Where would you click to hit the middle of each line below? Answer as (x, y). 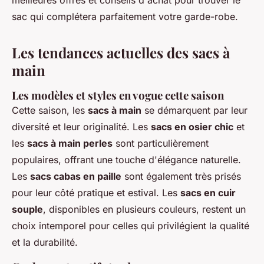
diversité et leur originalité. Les (81, 127)
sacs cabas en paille (76, 176)
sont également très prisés (181, 176)
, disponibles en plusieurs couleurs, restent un (144, 209)
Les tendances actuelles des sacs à (121, 53)
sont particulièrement (161, 143)
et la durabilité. (45, 242)
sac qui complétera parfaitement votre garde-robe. (125, 17)
